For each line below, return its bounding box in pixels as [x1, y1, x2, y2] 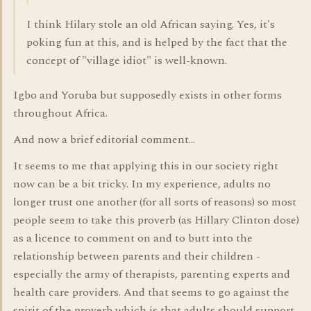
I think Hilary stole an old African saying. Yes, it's [26, 16, 275, 33]
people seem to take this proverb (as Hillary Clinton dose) [13, 212, 299, 228]
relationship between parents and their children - [13, 248, 260, 264]
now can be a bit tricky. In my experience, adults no [13, 176, 271, 192]
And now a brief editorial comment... [13, 131, 195, 148]
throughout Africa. [13, 105, 108, 121]
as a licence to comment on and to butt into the [13, 230, 253, 246]
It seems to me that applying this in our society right [13, 158, 278, 174]
